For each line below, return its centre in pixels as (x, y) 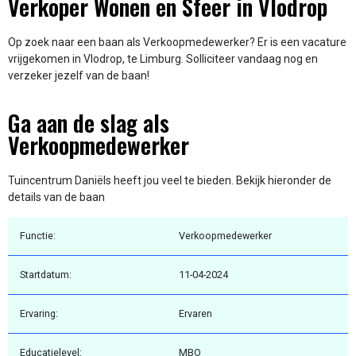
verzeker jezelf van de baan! (79, 76)
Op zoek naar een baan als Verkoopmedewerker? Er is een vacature (177, 43)
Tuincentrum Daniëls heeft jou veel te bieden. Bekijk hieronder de (170, 180)
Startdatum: (46, 275)
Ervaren (195, 314)
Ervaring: (39, 314)
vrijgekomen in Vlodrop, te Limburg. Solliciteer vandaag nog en (163, 59)
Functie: (38, 236)
